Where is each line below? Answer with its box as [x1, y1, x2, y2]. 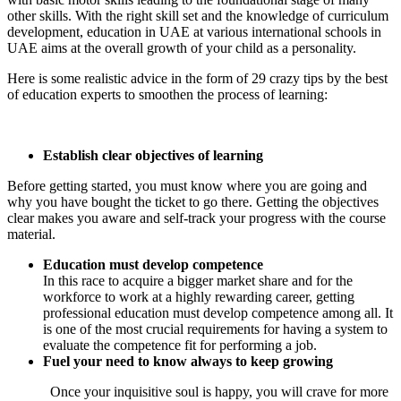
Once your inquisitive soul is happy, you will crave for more [50, 383, 388, 399]
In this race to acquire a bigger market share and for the [43, 272, 353, 288]
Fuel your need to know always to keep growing [43, 353, 333, 369]
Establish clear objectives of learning [43, 147, 263, 163]
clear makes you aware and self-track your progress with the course [7, 209, 386, 226]
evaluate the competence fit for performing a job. [43, 337, 317, 353]
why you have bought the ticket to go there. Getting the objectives [7, 193, 379, 209]
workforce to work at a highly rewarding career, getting [43, 288, 354, 304]
